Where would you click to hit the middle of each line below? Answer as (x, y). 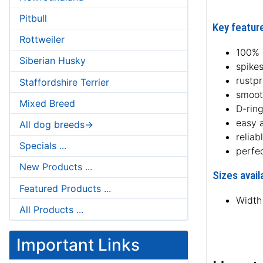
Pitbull (33, 18)
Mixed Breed (47, 103)
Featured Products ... (65, 188)
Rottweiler (42, 40)
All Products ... (51, 209)
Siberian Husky (53, 61)
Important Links (78, 245)
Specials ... (43, 146)
